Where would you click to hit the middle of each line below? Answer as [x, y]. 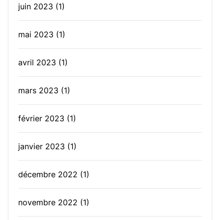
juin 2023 [36, 6]
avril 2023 [37, 62]
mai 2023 [36, 34]
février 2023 [41, 118]
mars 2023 [38, 90]
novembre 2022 [48, 202]
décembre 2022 [48, 174]
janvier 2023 [41, 146]
